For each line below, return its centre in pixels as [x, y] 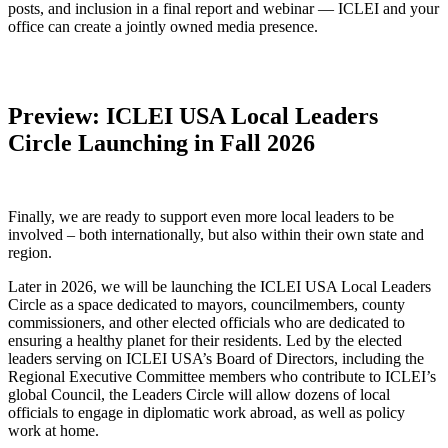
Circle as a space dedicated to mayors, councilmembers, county [206, 304]
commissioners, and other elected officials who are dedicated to [206, 322]
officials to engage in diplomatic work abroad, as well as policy [206, 412]
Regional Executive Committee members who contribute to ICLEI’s [222, 376]
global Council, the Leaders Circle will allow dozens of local [199, 394]
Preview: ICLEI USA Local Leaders [193, 115]
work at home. [53, 430]
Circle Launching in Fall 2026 [161, 142]
